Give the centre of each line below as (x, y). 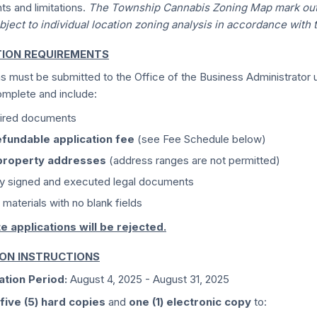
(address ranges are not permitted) (193, 160)
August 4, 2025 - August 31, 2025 (148, 279)
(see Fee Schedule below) (200, 139)
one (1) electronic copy (190, 302)
